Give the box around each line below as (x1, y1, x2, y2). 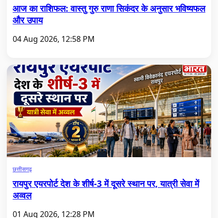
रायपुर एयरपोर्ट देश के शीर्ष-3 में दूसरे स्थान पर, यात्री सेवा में (13, 178, 199, 189)
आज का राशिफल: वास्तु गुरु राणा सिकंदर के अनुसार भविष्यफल (13, 2, 205, 14)
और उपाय (13, 14, 43, 26)
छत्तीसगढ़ (13, 165, 32, 173)
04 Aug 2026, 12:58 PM (13, 34, 95, 44)
